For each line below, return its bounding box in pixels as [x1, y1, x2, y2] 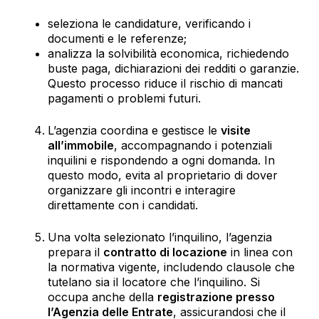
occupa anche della [47, 289, 157, 304]
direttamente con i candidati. [47, 197, 198, 212]
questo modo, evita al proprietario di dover [47, 167, 278, 182]
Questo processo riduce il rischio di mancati [47, 75, 283, 90]
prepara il [47, 244, 103, 259]
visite [220, 122, 251, 137]
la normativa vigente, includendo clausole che [47, 259, 295, 274]
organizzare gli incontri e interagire [47, 182, 236, 197]
